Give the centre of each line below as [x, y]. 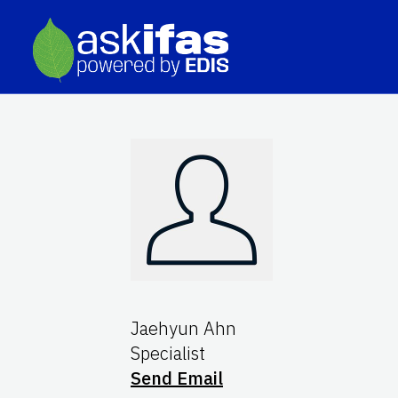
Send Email [177, 378]
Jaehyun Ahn [183, 328]
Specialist [168, 353]
